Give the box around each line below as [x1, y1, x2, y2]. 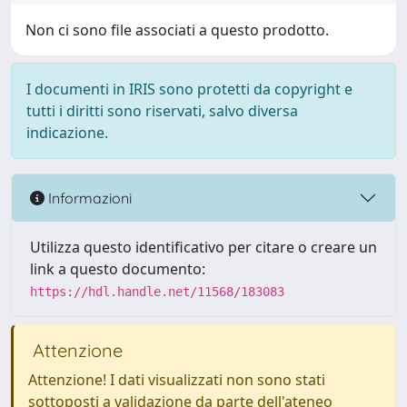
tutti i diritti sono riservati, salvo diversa [26, 101, 298, 121]
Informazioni [45, 188, 132, 207]
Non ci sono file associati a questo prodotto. [25, 20, 329, 40]
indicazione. [26, 123, 108, 143]
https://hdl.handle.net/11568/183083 [30, 284, 284, 299]
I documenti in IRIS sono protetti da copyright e [26, 79, 352, 99]
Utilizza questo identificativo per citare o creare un [30, 237, 377, 257]
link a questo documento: [30, 259, 205, 279]
